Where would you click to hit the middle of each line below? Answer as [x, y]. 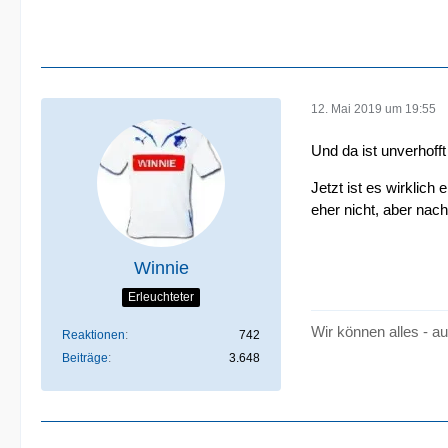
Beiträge [85, 358]
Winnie [161, 268]
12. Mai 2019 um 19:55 [373, 108]
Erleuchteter [161, 296]
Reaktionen [93, 335]
